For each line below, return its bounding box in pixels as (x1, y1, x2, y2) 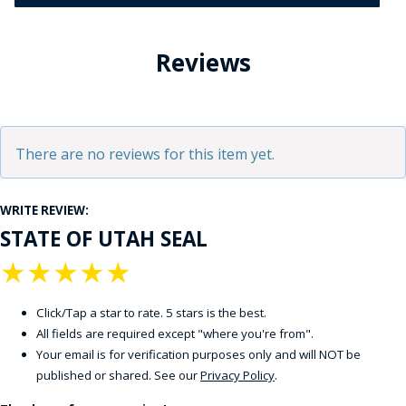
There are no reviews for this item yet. (15, 144, 275, 165)
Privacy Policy (200, 367, 275, 384)
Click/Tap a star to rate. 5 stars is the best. (36, 304, 266, 322)
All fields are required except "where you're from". (36, 325, 314, 343)
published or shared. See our (36, 367, 200, 384)
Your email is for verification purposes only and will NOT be (36, 346, 361, 363)
